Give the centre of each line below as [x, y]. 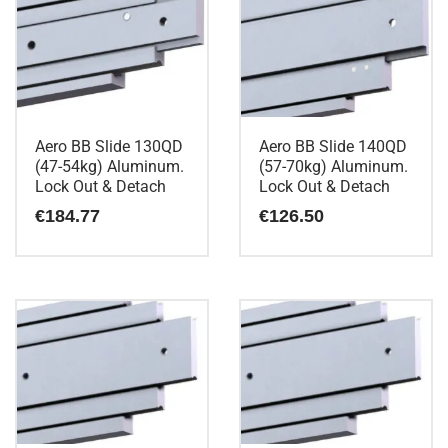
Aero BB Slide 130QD [109, 147]
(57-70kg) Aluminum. [333, 167]
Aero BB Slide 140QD [333, 147]
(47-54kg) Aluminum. [109, 167]
